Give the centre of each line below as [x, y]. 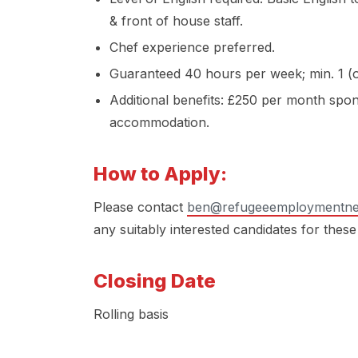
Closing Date [155, 280]
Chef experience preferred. [192, 47]
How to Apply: [160, 173]
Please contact [140, 207]
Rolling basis [131, 314]
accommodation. [159, 122]
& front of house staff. [176, 20]
